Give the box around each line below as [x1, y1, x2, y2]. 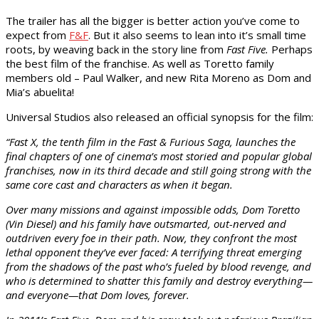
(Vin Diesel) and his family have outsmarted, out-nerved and [6, 216, 286, 231]
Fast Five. [226, 41, 268, 56]
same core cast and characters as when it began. [6, 177, 233, 192]
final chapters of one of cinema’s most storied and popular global [6, 148, 312, 163]
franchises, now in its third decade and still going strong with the [6, 162, 311, 177]
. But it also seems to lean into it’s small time [88, 27, 306, 42]
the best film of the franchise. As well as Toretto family [6, 56, 274, 70]
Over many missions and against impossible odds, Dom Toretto [6, 202, 300, 216]
